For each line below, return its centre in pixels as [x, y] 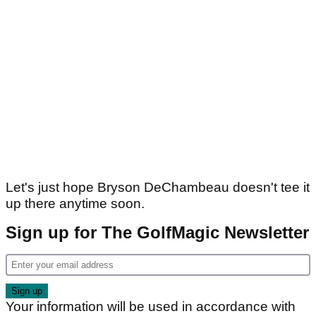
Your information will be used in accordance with [151, 307]
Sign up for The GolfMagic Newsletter [157, 233]
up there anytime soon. [77, 204]
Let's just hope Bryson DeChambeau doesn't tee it [158, 188]
